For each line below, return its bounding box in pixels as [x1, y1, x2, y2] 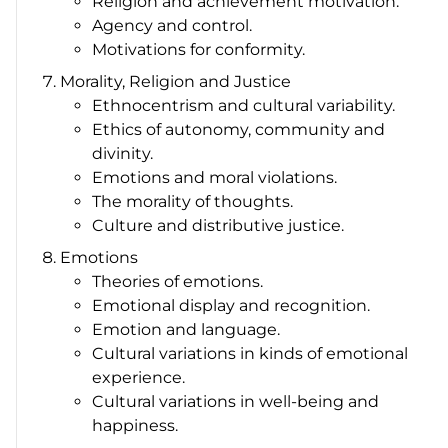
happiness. [92, 415, 179, 435]
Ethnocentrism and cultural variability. [92, 95, 396, 115]
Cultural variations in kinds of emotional [92, 343, 409, 363]
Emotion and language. [92, 319, 281, 339]
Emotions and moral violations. [92, 167, 338, 187]
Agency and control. [92, 15, 253, 35]
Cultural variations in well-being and [92, 391, 380, 411]
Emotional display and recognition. [92, 295, 371, 315]
